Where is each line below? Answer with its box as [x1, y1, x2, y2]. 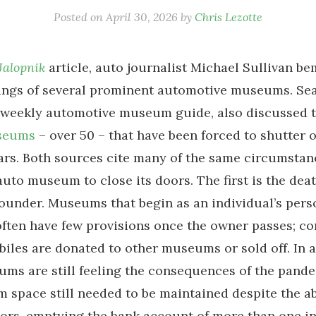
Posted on [54, 9, 106, 24]
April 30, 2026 [106, 9, 178, 24]
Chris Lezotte [195, 9, 262, 24]
